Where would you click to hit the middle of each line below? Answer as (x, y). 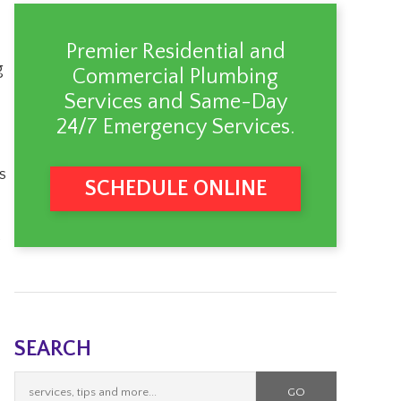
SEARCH (53, 349)
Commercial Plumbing (175, 77)
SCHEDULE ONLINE (175, 189)
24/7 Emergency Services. (175, 127)
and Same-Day (215, 102)
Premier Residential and (175, 52)
